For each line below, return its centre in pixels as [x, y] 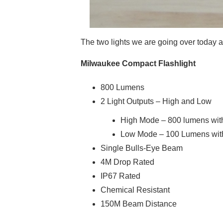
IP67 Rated [120, 176]
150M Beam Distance [139, 204]
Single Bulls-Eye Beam [142, 148]
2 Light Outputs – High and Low [156, 101]
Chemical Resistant [135, 190]
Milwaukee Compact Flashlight [138, 63]
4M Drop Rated [127, 162]
